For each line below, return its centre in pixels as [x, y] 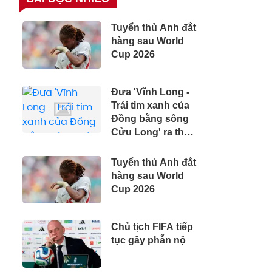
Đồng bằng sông [150, 119]
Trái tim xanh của [150, 105]
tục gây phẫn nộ [148, 240]
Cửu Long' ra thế [150, 132]
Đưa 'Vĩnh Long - [150, 92]
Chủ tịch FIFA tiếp [152, 227]
